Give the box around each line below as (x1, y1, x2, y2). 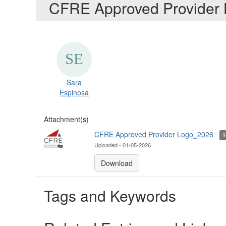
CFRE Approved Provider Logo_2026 (94, 129, 213, 139)
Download (101, 158, 133, 168)
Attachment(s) (44, 114, 89, 124)
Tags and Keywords (44, 185, 176, 206)
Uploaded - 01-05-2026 (94, 141, 151, 149)
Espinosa (59, 87, 89, 97)
